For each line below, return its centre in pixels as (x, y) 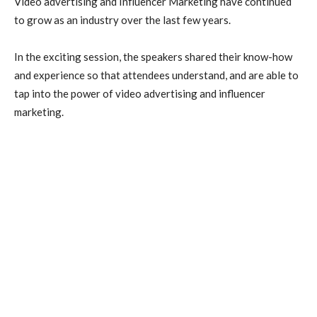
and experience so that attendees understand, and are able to (156, 75)
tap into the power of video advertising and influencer (140, 93)
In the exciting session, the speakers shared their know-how (153, 57)
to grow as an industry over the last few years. (122, 20)
